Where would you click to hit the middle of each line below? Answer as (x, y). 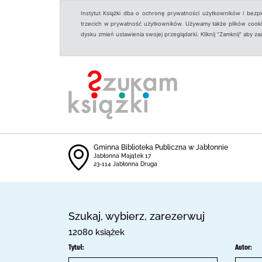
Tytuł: (76, 247)
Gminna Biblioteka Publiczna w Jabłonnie (161, 147)
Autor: (244, 247)
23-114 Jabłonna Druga (125, 164)
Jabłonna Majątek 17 (122, 156)
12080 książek (96, 232)
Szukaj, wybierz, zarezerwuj (137, 216)
